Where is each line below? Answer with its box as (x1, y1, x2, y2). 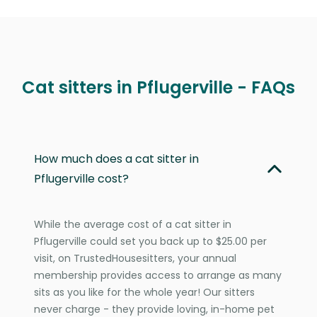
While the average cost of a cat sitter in (34, 217, 231, 231)
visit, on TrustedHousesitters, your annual (34, 250, 236, 265)
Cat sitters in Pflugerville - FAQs (22, 75, 295, 99)
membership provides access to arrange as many (34, 267, 282, 282)
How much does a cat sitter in (34, 150, 199, 167)
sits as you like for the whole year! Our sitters (34, 284, 255, 299)
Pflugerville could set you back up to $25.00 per (34, 234, 267, 248)
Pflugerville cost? (34, 170, 129, 187)
